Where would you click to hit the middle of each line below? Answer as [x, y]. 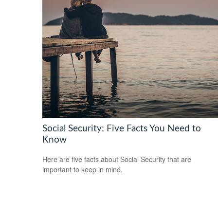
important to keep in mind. [82, 170]
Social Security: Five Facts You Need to [122, 128]
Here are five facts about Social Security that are [117, 159]
